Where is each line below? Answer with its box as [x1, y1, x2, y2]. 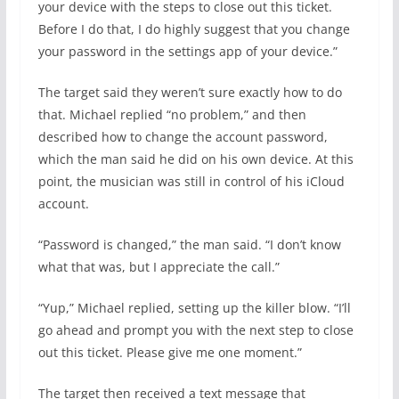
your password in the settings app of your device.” [37, 43, 338, 60]
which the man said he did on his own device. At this [37, 151, 354, 167]
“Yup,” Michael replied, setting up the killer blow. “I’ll [37, 299, 351, 316]
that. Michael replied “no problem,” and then [37, 106, 306, 123]
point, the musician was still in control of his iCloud [37, 173, 345, 190]
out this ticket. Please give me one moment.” [37, 344, 302, 361]
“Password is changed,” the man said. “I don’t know [37, 236, 341, 253]
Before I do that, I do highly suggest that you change [37, 20, 350, 37]
